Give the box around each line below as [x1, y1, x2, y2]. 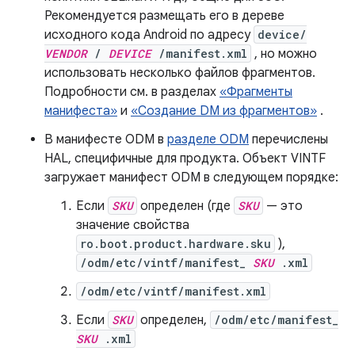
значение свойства [76, 217, 189, 233]
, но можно [251, 46, 317, 62]
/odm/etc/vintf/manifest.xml [80, 284, 266, 299]
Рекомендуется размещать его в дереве [44, 8, 284, 24]
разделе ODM [167, 132, 249, 147]
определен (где [137, 198, 234, 214]
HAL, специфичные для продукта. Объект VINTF [44, 151, 326, 166]
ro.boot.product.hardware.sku [80, 236, 271, 251]
